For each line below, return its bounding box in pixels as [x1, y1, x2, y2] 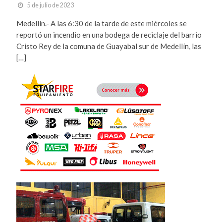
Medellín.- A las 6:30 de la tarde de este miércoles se [16, 18, 187, 28]
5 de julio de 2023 [27, 1, 74, 9]
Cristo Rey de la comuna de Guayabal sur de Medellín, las [16, 41, 203, 51]
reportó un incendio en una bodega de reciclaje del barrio [16, 30, 202, 39]
